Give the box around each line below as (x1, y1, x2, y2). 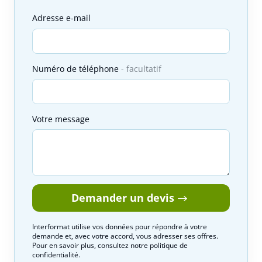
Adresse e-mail (32, 12, 91, 24)
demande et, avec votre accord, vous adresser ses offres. (32, 231, 218, 242)
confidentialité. (32, 250, 80, 260)
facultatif (126, 63, 161, 74)
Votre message (32, 113, 89, 125)
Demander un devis (71, 191, 174, 205)
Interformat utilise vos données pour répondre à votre (32, 222, 207, 232)
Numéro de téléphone (32, 63, 121, 74)
